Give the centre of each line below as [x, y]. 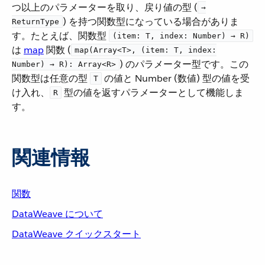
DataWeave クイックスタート [76, 234]
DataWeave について [57, 214]
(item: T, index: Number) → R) [181, 36]
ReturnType [35, 22]
